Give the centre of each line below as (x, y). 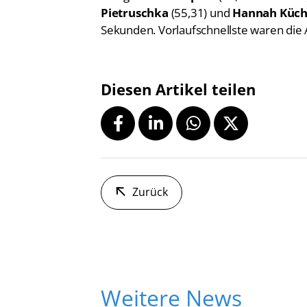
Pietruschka (135, 13)
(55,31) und (200, 13)
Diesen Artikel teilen (178, 90)
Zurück (150, 192)
